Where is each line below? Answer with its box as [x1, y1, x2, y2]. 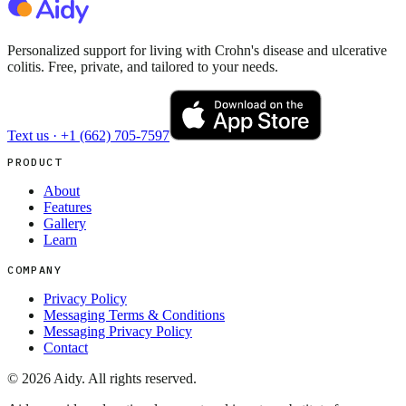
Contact [43, 339, 88, 355]
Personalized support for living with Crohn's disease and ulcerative [7, 42, 387, 58]
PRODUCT [7, 154, 63, 169]
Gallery [43, 215, 86, 231]
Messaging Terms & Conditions [43, 306, 225, 323]
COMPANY [7, 262, 63, 276]
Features [43, 198, 92, 215]
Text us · [7, 127, 61, 143]
